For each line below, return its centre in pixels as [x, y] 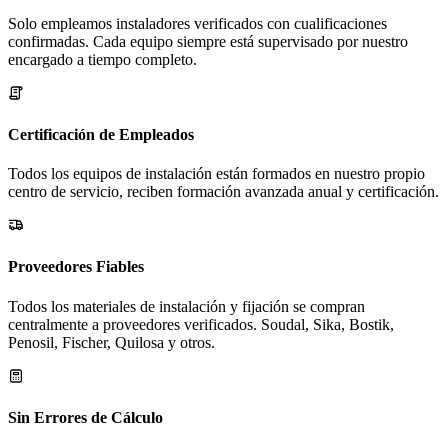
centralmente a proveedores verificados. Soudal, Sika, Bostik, [201, 324]
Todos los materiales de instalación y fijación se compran [186, 306]
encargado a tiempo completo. [102, 59]
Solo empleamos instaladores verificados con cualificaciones [197, 23]
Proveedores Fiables [76, 267]
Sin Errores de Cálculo [85, 417]
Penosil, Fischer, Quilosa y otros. [111, 342]
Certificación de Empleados [101, 134]
